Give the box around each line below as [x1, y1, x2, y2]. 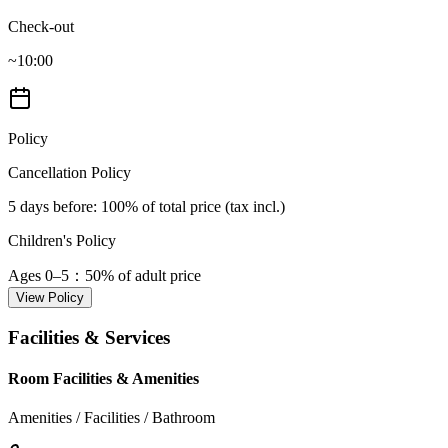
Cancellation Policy [8, 163, 131, 181]
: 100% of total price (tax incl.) [93, 197, 285, 215]
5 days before [8, 197, 93, 215]
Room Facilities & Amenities [8, 369, 199, 387]
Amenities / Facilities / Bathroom [8, 409, 215, 427]
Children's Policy [8, 231, 116, 249]
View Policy [16, 289, 84, 305]
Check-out [8, 17, 74, 35]
